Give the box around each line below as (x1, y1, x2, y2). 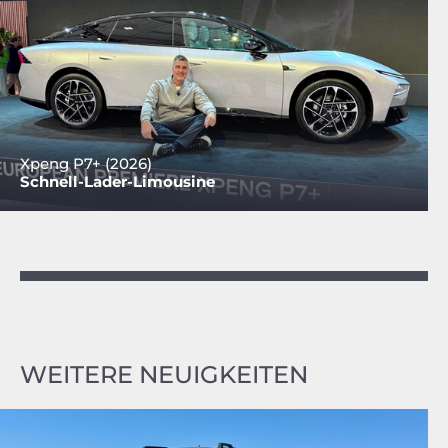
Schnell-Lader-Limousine (20, 171, 215, 191)
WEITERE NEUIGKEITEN (20, 359, 308, 389)
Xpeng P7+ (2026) (20, 153, 152, 173)
